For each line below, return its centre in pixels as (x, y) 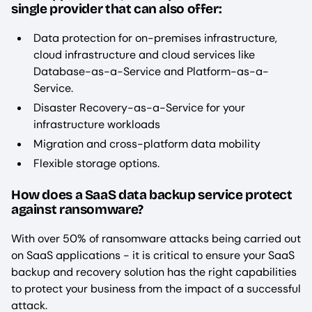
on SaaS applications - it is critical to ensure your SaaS (153, 255)
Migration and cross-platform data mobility (147, 144)
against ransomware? (77, 209)
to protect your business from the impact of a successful (156, 288)
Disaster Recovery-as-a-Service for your (139, 108)
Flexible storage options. (98, 164)
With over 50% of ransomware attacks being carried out (156, 238)
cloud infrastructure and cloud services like (144, 55)
